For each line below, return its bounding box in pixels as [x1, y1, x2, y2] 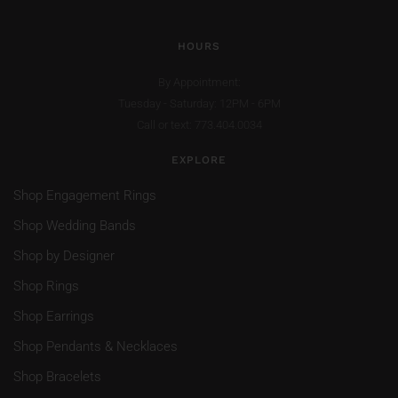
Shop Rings [13, 278, 79, 294]
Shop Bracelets [13, 369, 101, 385]
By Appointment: [157, 76, 241, 89]
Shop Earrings [13, 308, 94, 324]
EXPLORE [171, 154, 227, 166]
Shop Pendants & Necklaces [13, 338, 178, 354]
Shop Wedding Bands [13, 218, 136, 234]
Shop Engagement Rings [13, 187, 156, 203]
